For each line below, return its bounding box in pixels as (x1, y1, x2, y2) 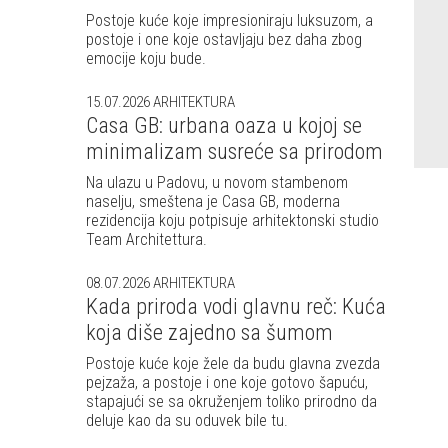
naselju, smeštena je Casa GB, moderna (86, 191, 340, 211)
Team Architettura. (86, 229, 207, 249)
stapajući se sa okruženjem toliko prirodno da (86, 391, 377, 411)
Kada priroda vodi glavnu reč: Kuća (86, 293, 386, 319)
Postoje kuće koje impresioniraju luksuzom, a (86, 10, 373, 30)
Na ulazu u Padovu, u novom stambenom (86, 172, 348, 192)
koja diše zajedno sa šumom (86, 319, 333, 345)
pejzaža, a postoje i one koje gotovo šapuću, (86, 372, 368, 392)
